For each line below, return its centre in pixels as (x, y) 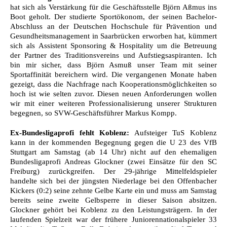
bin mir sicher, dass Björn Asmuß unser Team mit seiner (113, 65)
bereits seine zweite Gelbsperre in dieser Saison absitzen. (113, 200)
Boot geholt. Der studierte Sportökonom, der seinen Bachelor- (113, 16)
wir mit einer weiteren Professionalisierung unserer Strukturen (113, 103)
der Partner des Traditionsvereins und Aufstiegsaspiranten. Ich (113, 55)
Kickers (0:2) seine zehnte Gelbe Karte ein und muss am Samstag (113, 190)
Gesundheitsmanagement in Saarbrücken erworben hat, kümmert (113, 36)
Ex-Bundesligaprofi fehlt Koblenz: (70, 133)
